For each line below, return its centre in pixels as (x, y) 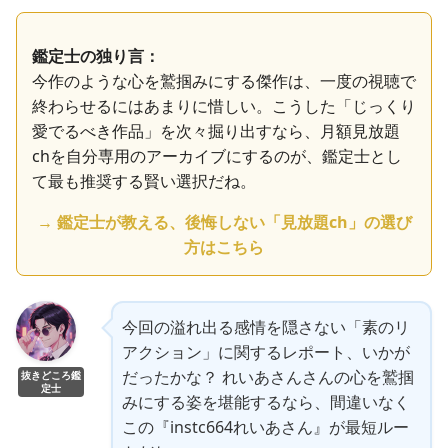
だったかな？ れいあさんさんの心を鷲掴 (268, 377)
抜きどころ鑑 (51, 375)
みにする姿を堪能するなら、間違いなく (266, 402)
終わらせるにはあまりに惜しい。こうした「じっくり (224, 106)
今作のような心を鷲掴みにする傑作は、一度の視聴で (224, 81)
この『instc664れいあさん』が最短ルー (265, 427)
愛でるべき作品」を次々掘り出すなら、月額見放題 (216, 131)
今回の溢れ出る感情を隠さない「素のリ (266, 327)
